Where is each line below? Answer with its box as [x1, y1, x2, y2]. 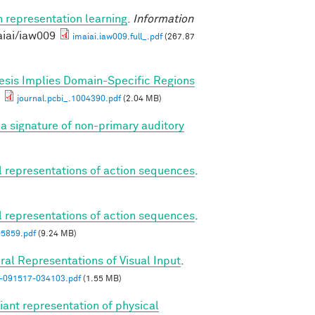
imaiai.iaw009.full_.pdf [72, 32, 162, 41]
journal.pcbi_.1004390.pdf [17, 94, 121, 103]
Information [133, 13, 193, 25]
